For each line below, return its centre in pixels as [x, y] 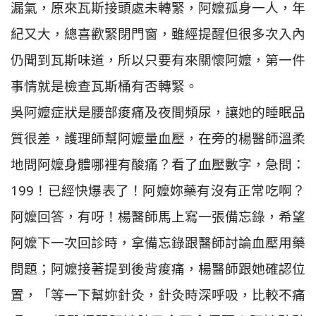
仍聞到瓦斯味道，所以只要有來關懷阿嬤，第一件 [158, 60]
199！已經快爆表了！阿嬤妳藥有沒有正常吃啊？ [158, 190]
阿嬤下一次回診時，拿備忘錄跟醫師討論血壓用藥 [158, 243]
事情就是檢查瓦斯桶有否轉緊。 [104, 86]
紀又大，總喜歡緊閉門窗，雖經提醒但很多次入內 [158, 34]
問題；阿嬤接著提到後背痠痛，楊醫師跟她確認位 [158, 269]
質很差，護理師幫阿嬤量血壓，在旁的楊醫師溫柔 [158, 138]
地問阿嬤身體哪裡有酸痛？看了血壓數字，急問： [158, 164]
